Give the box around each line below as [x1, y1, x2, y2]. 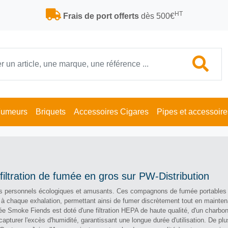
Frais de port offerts [63, 12, 139, 20]
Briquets [35, 107, 66, 116]
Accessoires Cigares [73, 107, 149, 116]
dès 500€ [138, 12, 175, 20]
